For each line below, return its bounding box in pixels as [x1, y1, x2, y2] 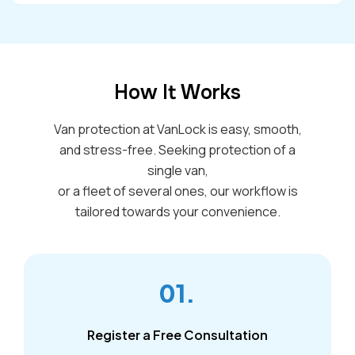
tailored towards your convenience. [74, 202, 281, 220]
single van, [147, 161, 208, 179]
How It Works [114, 79, 241, 105]
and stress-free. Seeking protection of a [59, 140, 296, 158]
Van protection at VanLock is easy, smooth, [53, 120, 302, 138]
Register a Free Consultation [87, 326, 268, 343]
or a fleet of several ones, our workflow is [57, 181, 298, 200]
